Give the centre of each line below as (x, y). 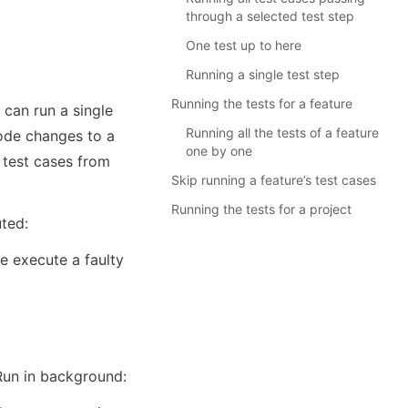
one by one (219, 151)
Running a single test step (263, 74)
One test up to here (244, 45)
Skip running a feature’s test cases (274, 180)
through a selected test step (270, 16)
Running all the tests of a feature (282, 133)
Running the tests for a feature (262, 103)
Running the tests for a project (261, 209)
